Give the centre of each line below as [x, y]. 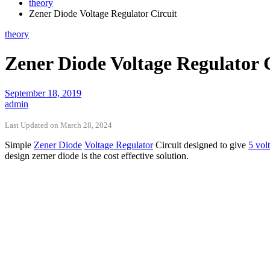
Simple [19, 145]
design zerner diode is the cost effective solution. [97, 155]
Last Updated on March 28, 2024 [58, 125]
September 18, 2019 [43, 93]
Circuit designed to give [201, 145]
